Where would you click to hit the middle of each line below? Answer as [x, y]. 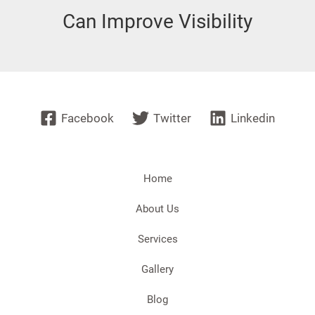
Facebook [88, 118]
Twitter [172, 118]
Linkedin [252, 118]
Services [157, 239]
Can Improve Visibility [157, 21]
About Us [157, 208]
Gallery [157, 269]
